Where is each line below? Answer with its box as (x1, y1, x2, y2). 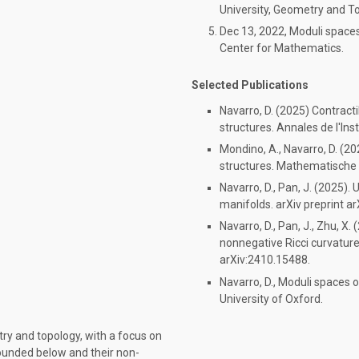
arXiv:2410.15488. (220, 253, 310, 267)
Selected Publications (192, 79, 309, 92)
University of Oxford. (220, 292, 323, 305)
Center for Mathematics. (220, 42, 344, 55)
